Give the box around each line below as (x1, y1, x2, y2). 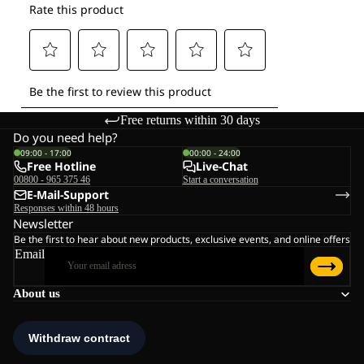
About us (13, 287, 60, 301)
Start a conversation (182, 174, 258, 186)
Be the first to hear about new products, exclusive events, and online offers (14, 232, 350, 247)
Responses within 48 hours (14, 202, 119, 214)
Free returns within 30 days (120, 113, 260, 128)
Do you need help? (13, 129, 118, 146)
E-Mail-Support (27, 187, 109, 203)
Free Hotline (27, 158, 96, 175)
